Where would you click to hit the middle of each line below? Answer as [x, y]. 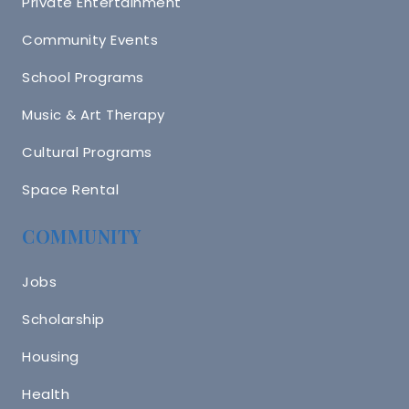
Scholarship [63, 320]
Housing [51, 357]
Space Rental [70, 190]
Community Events [90, 40]
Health [46, 394]
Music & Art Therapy [94, 115]
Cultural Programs [87, 152]
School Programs [83, 78]
